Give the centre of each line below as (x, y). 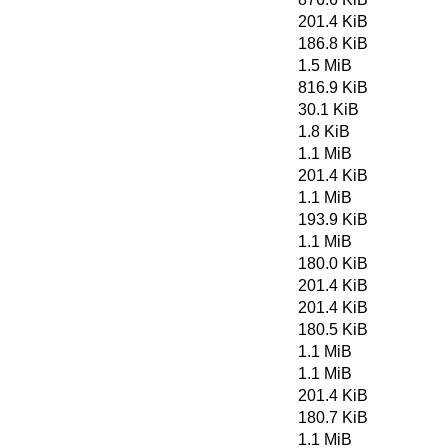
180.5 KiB (333, 329)
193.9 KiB (333, 219)
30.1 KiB (328, 109)
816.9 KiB (333, 87)
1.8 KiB (324, 131)
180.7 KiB (333, 417)
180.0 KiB (333, 263)
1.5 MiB (325, 65)
